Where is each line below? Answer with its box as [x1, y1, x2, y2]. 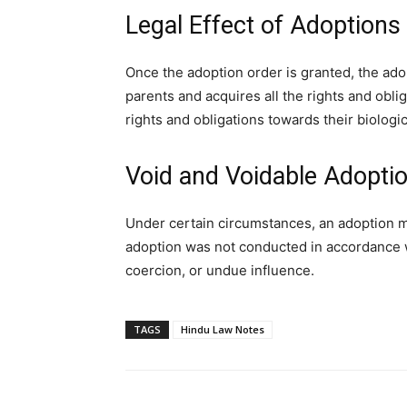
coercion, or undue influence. [125, 262, 314, 279]
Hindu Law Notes [181, 323, 264, 336]
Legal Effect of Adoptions [125, 11, 401, 40]
